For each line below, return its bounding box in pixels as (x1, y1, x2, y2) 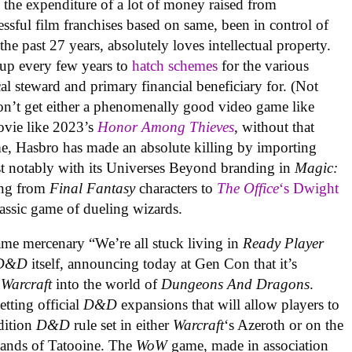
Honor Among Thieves (97, 118, 235, 135)
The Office (217, 179, 280, 196)
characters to (139, 179, 218, 196)
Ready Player (243, 235, 324, 252)
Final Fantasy (49, 179, 140, 196)
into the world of (56, 276, 162, 293)
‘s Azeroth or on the (224, 317, 344, 334)
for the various (218, 57, 310, 74)
